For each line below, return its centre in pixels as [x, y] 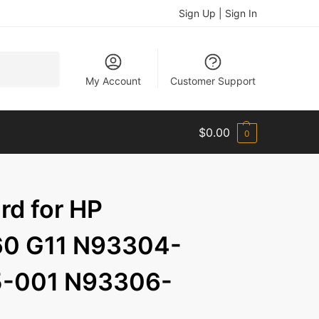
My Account [114, 81]
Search [41, 58]
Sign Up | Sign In [218, 13]
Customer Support [213, 81]
